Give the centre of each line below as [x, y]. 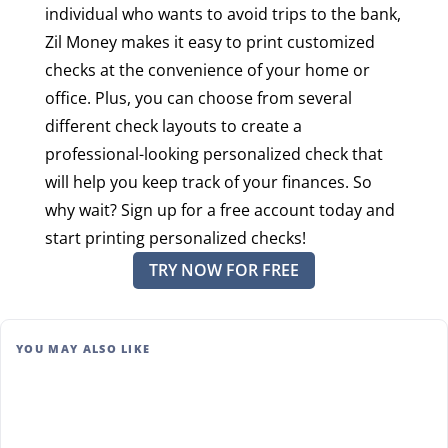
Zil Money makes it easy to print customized [209, 41]
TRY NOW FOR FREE [223, 269]
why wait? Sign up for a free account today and [219, 209]
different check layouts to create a [173, 125]
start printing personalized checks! [175, 237]
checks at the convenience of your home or [207, 69]
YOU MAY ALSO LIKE [83, 348]
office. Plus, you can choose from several [198, 97]
